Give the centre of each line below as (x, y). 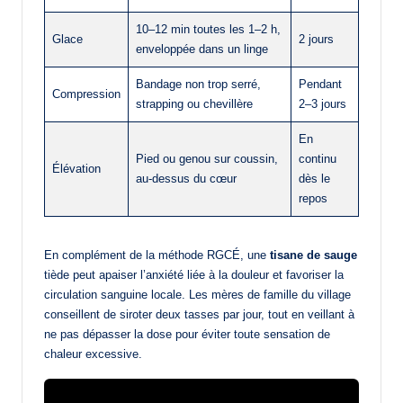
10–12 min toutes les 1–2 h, (208, 30)
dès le (314, 179)
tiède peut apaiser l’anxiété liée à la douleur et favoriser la (194, 275)
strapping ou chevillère (194, 104)
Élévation (76, 169)
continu (318, 159)
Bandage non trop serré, (198, 85)
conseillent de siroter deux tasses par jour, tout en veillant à (199, 315)
